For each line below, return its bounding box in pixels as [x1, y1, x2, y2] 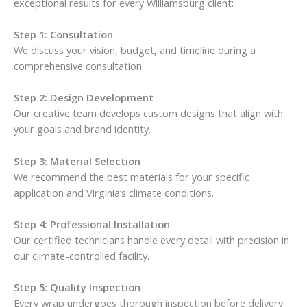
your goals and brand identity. [14, 122, 151, 136]
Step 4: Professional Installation [14, 217, 170, 231]
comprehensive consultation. [14, 58, 144, 73]
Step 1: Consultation [14, 27, 113, 41]
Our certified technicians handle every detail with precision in [14, 232, 289, 247]
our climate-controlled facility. [14, 248, 149, 262]
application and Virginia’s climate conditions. [14, 185, 214, 199]
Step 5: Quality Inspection [14, 280, 140, 295]
